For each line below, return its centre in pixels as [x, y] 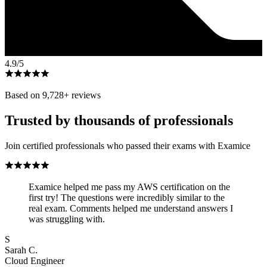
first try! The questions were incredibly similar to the [127, 197]
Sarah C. [21, 250]
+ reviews [82, 95]
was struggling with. [67, 219]
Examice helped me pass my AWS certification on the [129, 187]
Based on [24, 95]
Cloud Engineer [35, 260]
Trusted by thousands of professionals [119, 120]
